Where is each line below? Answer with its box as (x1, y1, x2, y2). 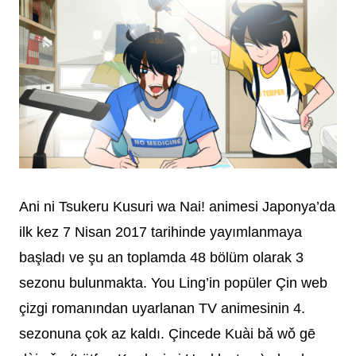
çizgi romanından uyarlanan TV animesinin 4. (19, 300, 305, 316)
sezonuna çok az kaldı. (19, 325, 168, 342)
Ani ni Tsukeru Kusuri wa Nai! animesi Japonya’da (19, 198, 335, 215)
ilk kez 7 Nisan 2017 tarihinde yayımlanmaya (19, 223, 302, 240)
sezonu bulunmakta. (19, 274, 151, 291)
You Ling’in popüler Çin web (151, 274, 327, 291)
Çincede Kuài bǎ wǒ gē (168, 325, 315, 342)
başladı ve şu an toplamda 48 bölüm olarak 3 (19, 249, 304, 265)
